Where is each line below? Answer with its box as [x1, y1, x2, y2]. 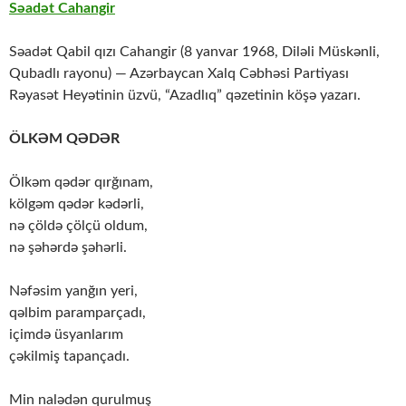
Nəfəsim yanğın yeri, [9, 284, 138, 299]
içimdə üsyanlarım [9, 327, 123, 343]
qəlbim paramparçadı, [9, 305, 146, 321]
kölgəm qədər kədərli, [9, 197, 144, 212]
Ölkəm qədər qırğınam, [9, 175, 153, 190]
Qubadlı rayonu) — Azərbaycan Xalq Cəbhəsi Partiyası [9, 66, 349, 82]
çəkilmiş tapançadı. [9, 349, 130, 364]
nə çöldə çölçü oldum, [9, 218, 148, 234]
